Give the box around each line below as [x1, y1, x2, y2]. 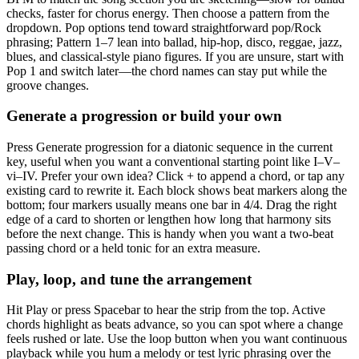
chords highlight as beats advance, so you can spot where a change [6, 317, 343, 332]
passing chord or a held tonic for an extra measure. [6, 241, 260, 256]
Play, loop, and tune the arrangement [6, 270, 252, 288]
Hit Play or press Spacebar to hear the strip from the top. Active [6, 303, 325, 317]
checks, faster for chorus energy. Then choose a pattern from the [6, 6, 329, 20]
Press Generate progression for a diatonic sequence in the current [6, 140, 333, 155]
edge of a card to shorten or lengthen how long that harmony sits [6, 212, 331, 227]
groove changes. [6, 78, 89, 92]
